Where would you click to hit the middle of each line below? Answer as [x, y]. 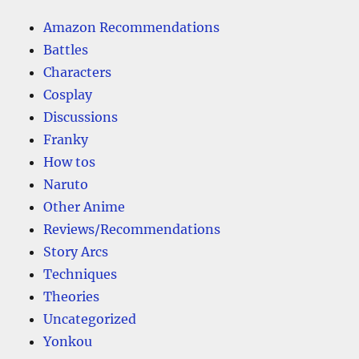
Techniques [81, 274]
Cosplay [68, 95]
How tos [70, 162]
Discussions [81, 117]
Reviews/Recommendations [132, 230]
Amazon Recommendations [132, 28]
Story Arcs [76, 252]
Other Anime [85, 207]
